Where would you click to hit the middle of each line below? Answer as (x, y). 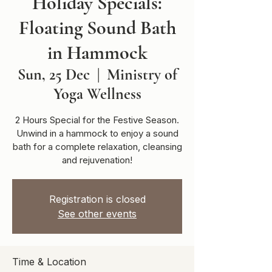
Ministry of (142, 74)
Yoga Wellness (97, 93)
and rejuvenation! (97, 160)
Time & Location (49, 261)
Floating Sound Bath (97, 27)
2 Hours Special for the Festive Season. (97, 120)
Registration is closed (97, 199)
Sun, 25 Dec (53, 74)
